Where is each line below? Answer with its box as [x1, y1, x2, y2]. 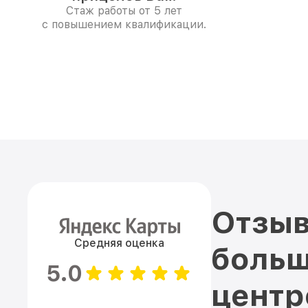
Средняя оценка [74, 236, 164, 250]
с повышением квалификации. [41, 18, 206, 31]
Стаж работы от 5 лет [65, 4, 182, 17]
